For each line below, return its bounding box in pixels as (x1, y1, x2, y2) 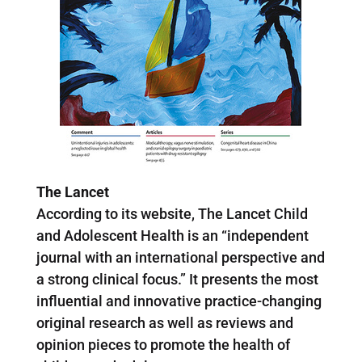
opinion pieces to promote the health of (36, 335, 290, 353)
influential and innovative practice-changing (36, 292, 322, 309)
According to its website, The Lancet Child (36, 204, 308, 222)
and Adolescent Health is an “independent (36, 226, 309, 244)
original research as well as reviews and (36, 314, 293, 331)
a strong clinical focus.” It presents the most (36, 270, 318, 288)
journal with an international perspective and (36, 248, 325, 266)
